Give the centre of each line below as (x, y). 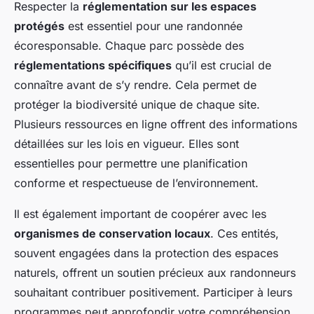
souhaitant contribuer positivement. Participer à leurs (153, 293)
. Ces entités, (245, 234)
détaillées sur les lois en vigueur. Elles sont (127, 144)
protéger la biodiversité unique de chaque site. (137, 105)
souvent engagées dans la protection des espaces (146, 253)
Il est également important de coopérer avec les (140, 214)
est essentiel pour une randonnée (153, 26)
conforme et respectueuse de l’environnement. (136, 183)
